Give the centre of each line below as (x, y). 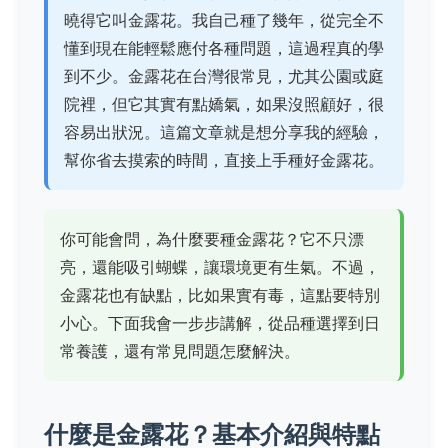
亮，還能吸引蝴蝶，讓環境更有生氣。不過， (220, 266)
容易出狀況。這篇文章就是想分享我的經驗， (224, 131)
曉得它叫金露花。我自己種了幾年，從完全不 (224, 19)
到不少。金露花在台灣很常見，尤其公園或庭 (224, 75)
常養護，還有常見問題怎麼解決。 (180, 350)
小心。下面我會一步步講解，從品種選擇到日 (220, 322)
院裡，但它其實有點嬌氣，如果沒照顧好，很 (224, 103)
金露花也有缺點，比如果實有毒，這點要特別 (220, 294)
